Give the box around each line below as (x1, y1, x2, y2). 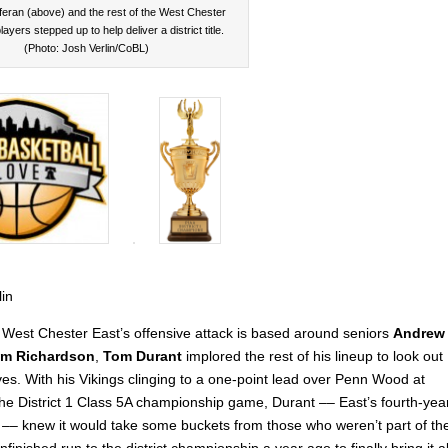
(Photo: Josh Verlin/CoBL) (24, 42, 149, 55)
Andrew (393, 324, 445, 341)
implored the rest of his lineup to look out (186, 347, 443, 364)
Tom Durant (103, 347, 186, 364)
